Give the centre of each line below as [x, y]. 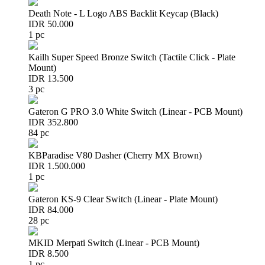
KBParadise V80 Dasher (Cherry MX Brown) [115, 155]
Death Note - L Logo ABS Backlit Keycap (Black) [123, 13]
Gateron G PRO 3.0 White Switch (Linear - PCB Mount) [135, 112]
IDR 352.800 [53, 122]
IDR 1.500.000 [57, 166]
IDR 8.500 [49, 253]
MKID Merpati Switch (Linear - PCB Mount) [114, 243]
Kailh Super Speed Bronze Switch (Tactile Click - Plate [132, 57]
